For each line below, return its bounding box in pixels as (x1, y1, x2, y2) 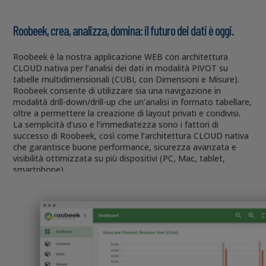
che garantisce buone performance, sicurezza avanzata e (13, 141, 237, 153)
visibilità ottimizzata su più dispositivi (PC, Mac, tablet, (13, 153, 226, 164)
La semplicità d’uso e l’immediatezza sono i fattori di (13, 119, 219, 131)
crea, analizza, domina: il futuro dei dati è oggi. (50, 23, 235, 39)
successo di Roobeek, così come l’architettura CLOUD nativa (13, 130, 249, 142)
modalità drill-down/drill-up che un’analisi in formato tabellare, (13, 96, 252, 108)
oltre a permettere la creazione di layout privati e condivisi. (13, 107, 241, 119)
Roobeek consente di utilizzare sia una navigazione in (13, 85, 221, 97)
